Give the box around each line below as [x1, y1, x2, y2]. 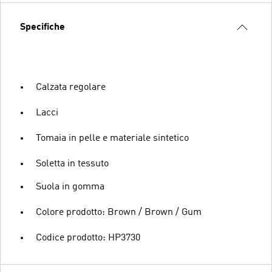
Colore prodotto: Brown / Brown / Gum [36, 207, 202, 217]
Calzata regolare [36, 82, 106, 92]
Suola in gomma [36, 182, 104, 192]
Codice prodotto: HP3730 [36, 233, 140, 243]
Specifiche [20, 22, 65, 32]
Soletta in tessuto [36, 158, 109, 169]
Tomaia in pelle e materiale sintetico [36, 133, 189, 143]
